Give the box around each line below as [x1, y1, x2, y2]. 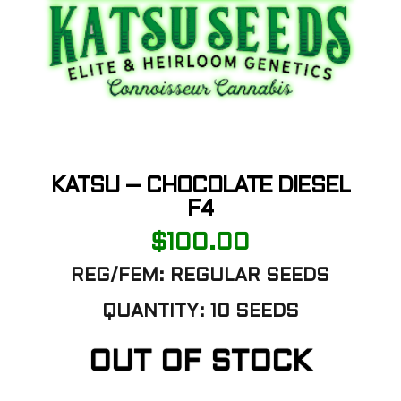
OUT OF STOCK [89, 350, 312, 378]
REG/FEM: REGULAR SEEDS [71, 269, 330, 286]
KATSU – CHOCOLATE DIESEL [50, 177, 350, 198]
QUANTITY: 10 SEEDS [101, 304, 299, 321]
